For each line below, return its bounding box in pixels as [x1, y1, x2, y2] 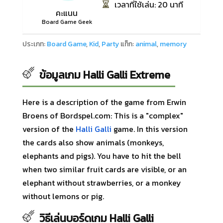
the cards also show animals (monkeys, [22, 136, 164, 148]
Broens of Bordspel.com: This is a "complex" [22, 109, 183, 121]
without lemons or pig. [22, 190, 104, 202]
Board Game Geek [41, 17, 92, 26]
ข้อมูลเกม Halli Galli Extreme [39, 66, 170, 83]
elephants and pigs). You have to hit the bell [22, 149, 181, 162]
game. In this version [111, 122, 188, 135]
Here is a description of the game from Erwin [22, 96, 186, 108]
